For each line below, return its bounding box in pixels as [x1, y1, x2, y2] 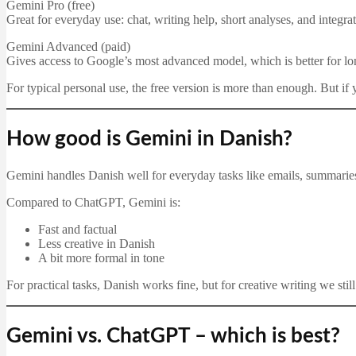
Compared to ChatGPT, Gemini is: [6, 195, 180, 210]
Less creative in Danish [38, 237, 155, 251]
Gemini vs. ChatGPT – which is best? [6, 325, 340, 346]
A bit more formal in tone [38, 251, 164, 265]
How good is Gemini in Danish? [6, 128, 292, 149]
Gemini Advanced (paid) [6, 40, 130, 54]
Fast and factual [38, 222, 117, 237]
